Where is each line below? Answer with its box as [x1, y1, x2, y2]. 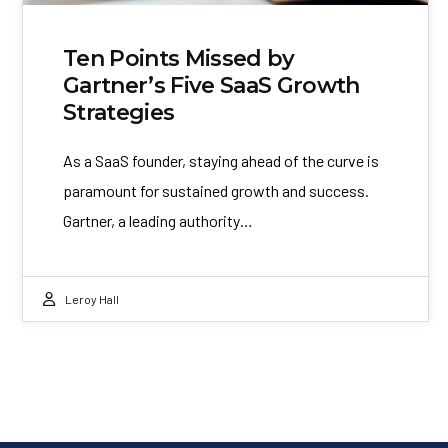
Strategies [63, 98, 175, 126]
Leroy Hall [65, 291, 119, 306]
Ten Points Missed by [63, 44, 295, 72]
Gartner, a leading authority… [63, 210, 253, 230]
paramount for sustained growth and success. [63, 180, 369, 200]
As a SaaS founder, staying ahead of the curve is [63, 150, 379, 170]
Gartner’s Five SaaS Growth [63, 71, 360, 99]
